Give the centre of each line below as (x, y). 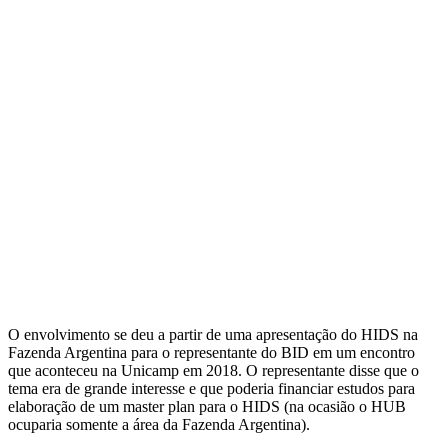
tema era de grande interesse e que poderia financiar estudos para (211, 388)
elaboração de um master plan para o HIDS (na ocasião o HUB (207, 406)
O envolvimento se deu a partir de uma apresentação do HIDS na (213, 334)
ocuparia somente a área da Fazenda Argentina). (159, 424)
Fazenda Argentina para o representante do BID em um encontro (211, 352)
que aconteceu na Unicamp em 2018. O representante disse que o (213, 370)
